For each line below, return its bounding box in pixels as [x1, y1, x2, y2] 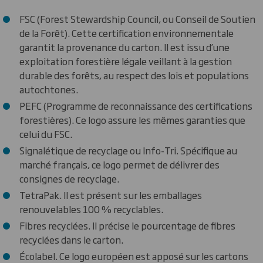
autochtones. [19, 82, 78, 96]
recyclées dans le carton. [19, 232, 123, 247]
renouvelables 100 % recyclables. [19, 201, 163, 216]
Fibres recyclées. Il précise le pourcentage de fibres [19, 218, 235, 232]
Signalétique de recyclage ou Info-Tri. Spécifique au [19, 143, 237, 157]
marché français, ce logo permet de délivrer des [19, 157, 220, 171]
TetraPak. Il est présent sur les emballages [19, 187, 202, 202]
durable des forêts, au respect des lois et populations [19, 68, 249, 82]
